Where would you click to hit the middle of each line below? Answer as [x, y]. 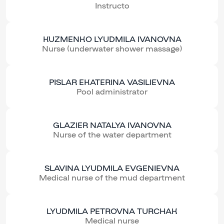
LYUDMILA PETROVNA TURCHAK [112, 211]
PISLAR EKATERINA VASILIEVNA [112, 82]
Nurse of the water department [112, 134]
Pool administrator [112, 91]
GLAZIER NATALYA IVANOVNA [112, 125]
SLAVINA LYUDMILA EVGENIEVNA [112, 168]
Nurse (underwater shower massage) [112, 48]
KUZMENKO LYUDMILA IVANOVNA [112, 39]
